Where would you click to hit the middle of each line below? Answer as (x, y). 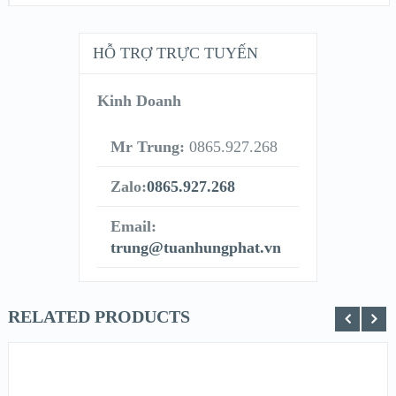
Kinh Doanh (139, 101)
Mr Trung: (147, 147)
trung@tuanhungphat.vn (195, 248)
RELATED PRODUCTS (99, 317)
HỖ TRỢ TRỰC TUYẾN (175, 53)
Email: (133, 227)
